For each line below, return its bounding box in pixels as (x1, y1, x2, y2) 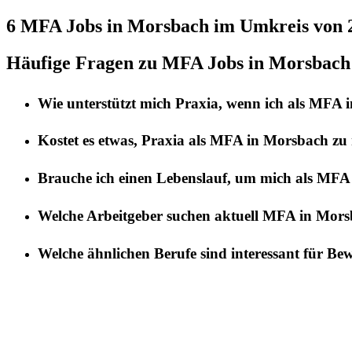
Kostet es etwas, (38, 132, 141, 149)
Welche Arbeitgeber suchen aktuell (38, 207, 262, 224)
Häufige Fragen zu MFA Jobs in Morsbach (6, 52, 350, 73)
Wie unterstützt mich (38, 94, 175, 112)
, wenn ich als (218, 94, 309, 112)
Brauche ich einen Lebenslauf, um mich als (38, 170, 317, 187)
